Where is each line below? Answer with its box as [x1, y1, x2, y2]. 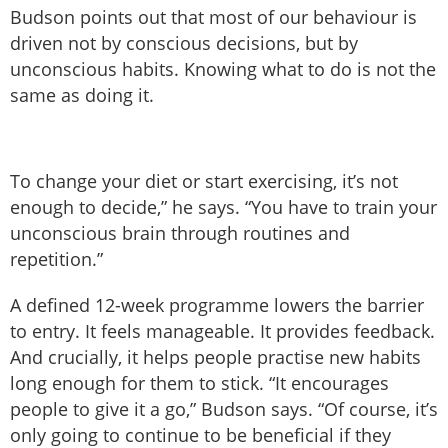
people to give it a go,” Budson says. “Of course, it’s [10, 397, 438, 422]
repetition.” [10, 247, 103, 272]
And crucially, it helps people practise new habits [10, 345, 421, 370]
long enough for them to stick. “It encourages [10, 371, 389, 396]
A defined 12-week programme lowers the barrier [10, 293, 424, 318]
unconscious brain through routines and [10, 221, 350, 246]
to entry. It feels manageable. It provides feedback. [10, 319, 435, 344]
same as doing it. [10, 83, 159, 108]
